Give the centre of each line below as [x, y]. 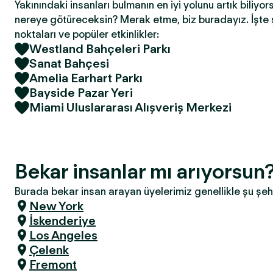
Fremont [53, 264]
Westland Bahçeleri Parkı [100, 49]
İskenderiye [62, 221]
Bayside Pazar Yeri [81, 93]
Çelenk [49, 250]
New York [56, 206]
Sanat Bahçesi [69, 63]
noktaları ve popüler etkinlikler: [87, 34]
